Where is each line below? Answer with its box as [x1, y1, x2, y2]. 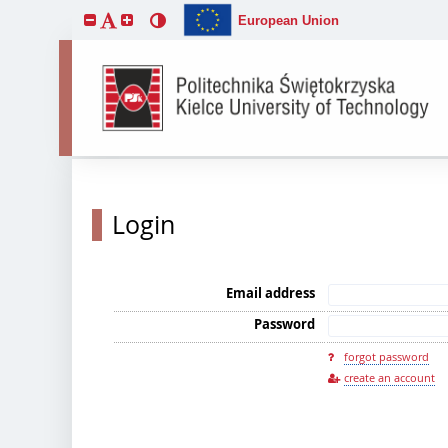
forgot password [344, 349, 429, 364]
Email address [226, 284, 315, 302]
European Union [238, 12, 340, 28]
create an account [344, 370, 435, 385]
